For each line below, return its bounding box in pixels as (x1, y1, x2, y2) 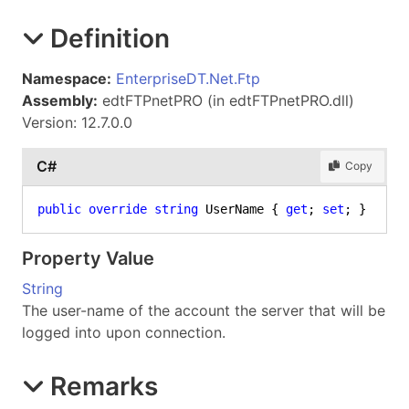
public (37, 201, 81, 216)
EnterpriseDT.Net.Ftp (116, 68, 260, 88)
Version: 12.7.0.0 (22, 112, 132, 131)
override (89, 201, 147, 216)
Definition (50, 22, 170, 54)
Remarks (50, 370, 158, 402)
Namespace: (22, 68, 111, 88)
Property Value (22, 246, 154, 269)
